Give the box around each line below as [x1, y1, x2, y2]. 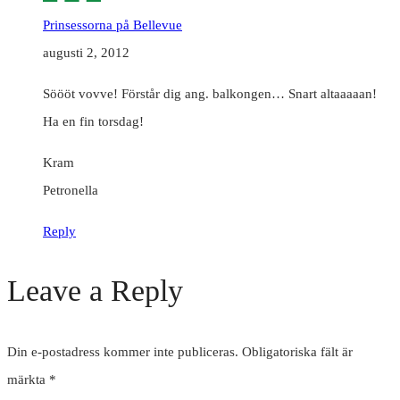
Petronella [43, 183, 98, 198]
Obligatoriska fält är [242, 345, 353, 360]
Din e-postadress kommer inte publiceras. [7, 345, 238, 360]
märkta [7, 372, 49, 387]
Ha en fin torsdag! [43, 114, 144, 129]
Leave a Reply [7, 274, 183, 308]
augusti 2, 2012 [43, 46, 129, 61]
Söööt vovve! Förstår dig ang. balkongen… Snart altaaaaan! [43, 87, 377, 102]
